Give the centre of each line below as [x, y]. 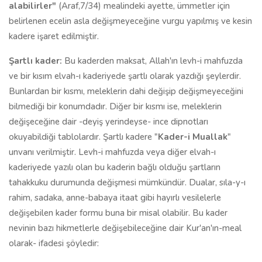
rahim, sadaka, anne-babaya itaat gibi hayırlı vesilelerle [115, 198]
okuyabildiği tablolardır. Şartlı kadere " [83, 137]
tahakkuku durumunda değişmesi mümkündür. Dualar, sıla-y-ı [127, 182]
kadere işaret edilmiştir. [54, 36]
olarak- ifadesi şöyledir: [54, 243]
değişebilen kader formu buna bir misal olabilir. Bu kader [118, 213]
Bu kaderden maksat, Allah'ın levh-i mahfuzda [152, 61]
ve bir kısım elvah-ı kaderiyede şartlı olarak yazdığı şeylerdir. [125, 76]
